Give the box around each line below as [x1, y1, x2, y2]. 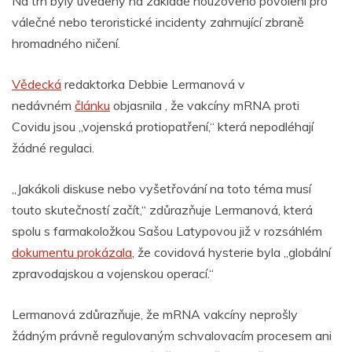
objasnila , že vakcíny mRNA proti [110, 97, 299, 114]
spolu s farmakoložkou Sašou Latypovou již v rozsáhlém [12, 223, 322, 240]
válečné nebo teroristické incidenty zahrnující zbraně [12, 14, 304, 31]
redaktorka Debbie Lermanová [61, 76, 235, 93]
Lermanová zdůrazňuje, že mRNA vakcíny [12, 306, 247, 323]
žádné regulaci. [12, 140, 94, 156]
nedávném [12, 97, 75, 114]
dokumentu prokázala [12, 244, 132, 261]
